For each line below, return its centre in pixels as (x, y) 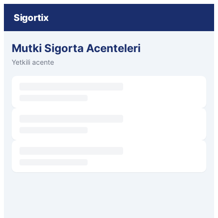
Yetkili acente (33, 62)
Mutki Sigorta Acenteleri (76, 48)
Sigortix (31, 18)
